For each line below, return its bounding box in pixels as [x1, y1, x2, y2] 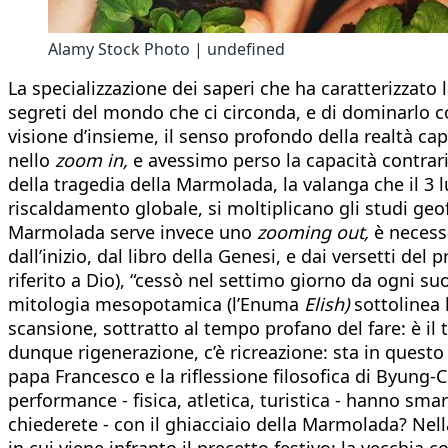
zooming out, [257, 219, 369, 244]
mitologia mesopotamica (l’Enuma [8, 291, 304, 316]
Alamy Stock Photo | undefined [48, 37, 285, 60]
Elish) [304, 291, 349, 316]
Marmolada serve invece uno [8, 219, 257, 244]
